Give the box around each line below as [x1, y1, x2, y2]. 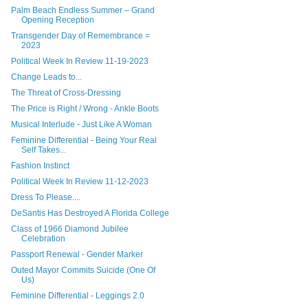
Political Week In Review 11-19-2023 [10, 56, 148, 66]
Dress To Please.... [10, 192, 80, 202]
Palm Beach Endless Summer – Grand [10, 5, 155, 15]
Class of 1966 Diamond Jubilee [10, 223, 129, 234]
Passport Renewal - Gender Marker [10, 249, 143, 259]
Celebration [21, 233, 65, 243]
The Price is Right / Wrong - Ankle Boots [10, 103, 159, 113]
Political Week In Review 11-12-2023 [10, 176, 148, 186]
